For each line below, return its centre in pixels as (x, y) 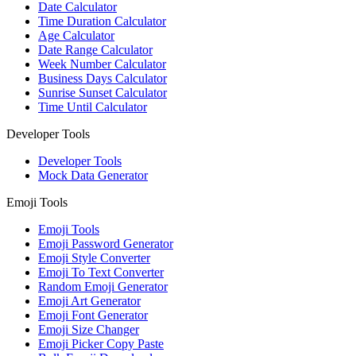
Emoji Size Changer (89, 330)
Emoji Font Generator (93, 315)
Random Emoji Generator (103, 287)
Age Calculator (76, 36)
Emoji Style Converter (94, 258)
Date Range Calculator (95, 50)
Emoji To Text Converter (101, 273)
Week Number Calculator (102, 64)
